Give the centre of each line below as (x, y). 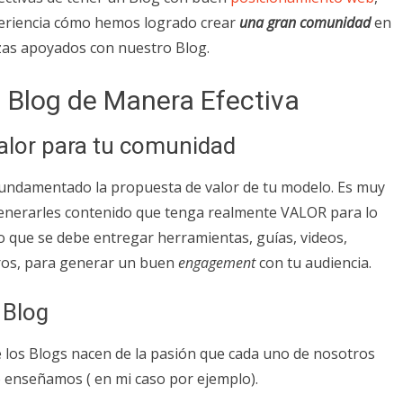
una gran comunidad (305, 22)
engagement (217, 262)
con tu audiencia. (313, 262)
